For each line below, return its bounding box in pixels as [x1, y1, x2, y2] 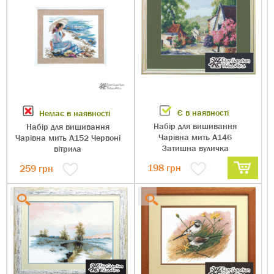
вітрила [54, 143, 82, 154]
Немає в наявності [37, 107, 111, 119]
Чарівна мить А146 [158, 131, 232, 143]
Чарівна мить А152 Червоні [15, 131, 120, 143]
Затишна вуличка [161, 142, 229, 154]
